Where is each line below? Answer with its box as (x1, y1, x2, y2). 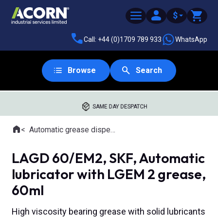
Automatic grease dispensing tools (29, 125, 110, 134)
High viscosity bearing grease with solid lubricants (12, 206, 205, 217)
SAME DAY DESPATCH (92, 103, 147, 110)
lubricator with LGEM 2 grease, (12, 165, 206, 182)
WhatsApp (175, 35, 207, 43)
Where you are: (11, 130, 61, 140)
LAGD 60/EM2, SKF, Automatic (12, 149, 205, 166)
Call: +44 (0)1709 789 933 (84, 35, 162, 43)
